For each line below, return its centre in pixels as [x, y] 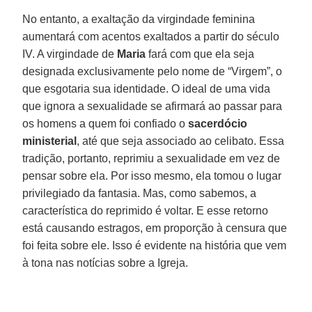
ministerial [50, 141]
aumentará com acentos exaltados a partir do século [151, 36]
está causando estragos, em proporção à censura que [155, 228]
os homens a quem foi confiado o [106, 123]
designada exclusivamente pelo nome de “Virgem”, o [153, 71]
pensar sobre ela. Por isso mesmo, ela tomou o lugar [152, 175]
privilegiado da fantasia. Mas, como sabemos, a [140, 193]
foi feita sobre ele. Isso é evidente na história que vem [155, 245]
